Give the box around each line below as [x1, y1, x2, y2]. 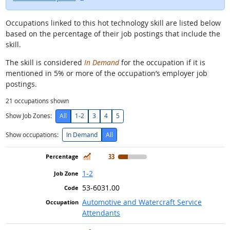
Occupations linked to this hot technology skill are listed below [5, 17, 221, 28]
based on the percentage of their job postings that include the [5, 28, 220, 39]
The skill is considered [5, 57, 84, 67]
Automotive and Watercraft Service [82, 197, 202, 207]
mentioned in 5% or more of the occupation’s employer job [5, 68, 207, 78]
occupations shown [12, 96, 69, 105]
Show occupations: [5, 130, 59, 139]
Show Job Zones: [5, 111, 52, 121]
